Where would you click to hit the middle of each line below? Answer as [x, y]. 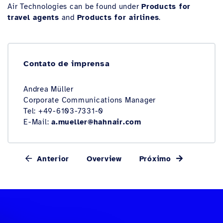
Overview [104, 159]
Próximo [157, 159]
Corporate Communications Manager [90, 100]
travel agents [33, 17]
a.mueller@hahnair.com [96, 122]
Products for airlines [118, 17]
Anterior [52, 159]
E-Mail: [37, 122]
